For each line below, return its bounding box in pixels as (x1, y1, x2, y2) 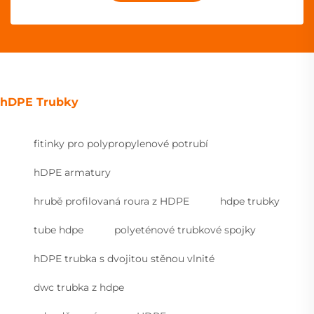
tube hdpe (34, 223, 83, 236)
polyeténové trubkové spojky (114, 223, 256, 236)
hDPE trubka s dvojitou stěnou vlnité (34, 252, 214, 265)
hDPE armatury (34, 165, 111, 179)
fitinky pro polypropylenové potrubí (34, 137, 208, 150)
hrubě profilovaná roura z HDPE (34, 194, 189, 207)
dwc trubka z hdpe (34, 280, 124, 294)
